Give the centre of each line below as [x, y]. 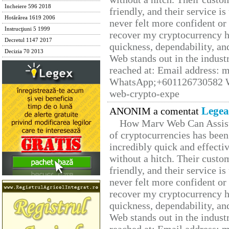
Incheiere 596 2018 [28, 6]
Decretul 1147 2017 [28, 40]
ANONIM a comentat [155, 111]
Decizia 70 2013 [24, 51]
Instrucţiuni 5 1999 [27, 29]
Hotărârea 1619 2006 [30, 18]
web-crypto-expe [144, 94]
